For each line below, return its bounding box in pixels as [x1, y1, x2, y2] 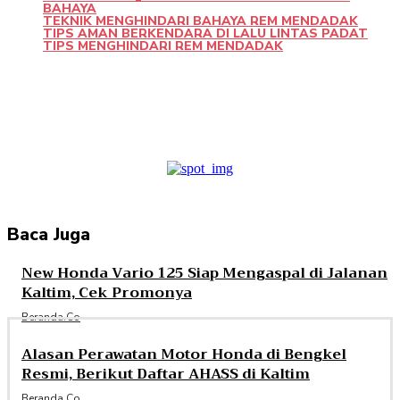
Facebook [43, 93, 89, 107]
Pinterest [237, 93, 280, 107]
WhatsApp [337, 93, 384, 107]
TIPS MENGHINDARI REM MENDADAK [43, 37, 283, 55]
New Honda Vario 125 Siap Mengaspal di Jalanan [21, 261, 387, 287]
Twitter [146, 93, 180, 107]
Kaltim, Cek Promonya [21, 280, 192, 306]
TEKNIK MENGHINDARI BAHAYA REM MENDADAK [43, 12, 358, 30]
